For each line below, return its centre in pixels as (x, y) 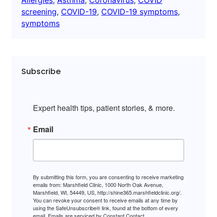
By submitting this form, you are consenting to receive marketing (108, 177)
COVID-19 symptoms (139, 11)
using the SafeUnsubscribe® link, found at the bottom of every (106, 208)
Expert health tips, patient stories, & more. (104, 108)
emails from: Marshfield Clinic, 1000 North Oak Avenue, (98, 184)
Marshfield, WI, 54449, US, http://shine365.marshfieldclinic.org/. (107, 192)
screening (39, 11)
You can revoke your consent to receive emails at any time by (105, 200)
